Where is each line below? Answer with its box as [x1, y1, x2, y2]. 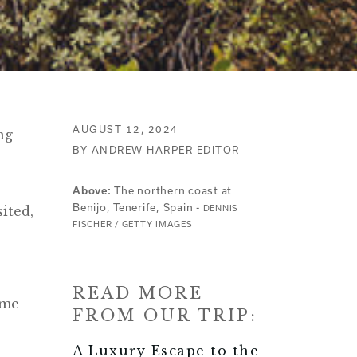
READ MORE [73, 283, 203, 303]
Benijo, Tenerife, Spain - [73, 200, 203, 214]
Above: [73, 184, 112, 197]
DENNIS [202, 202, 238, 213]
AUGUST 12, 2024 [73, 123, 178, 135]
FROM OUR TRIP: [73, 305, 257, 325]
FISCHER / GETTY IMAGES [73, 218, 193, 229]
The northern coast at [111, 183, 232, 197]
